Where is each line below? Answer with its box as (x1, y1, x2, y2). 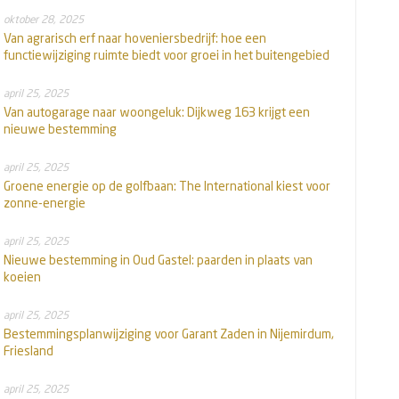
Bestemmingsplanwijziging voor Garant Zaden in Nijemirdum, (4, 326, 334, 342)
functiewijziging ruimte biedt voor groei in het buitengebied (4, 47, 330, 63)
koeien (4, 269, 41, 285)
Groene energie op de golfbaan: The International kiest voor (4, 178, 330, 194)
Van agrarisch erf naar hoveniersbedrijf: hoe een (4, 30, 266, 46)
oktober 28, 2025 (4, 12, 84, 27)
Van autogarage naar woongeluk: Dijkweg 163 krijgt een (4, 104, 310, 120)
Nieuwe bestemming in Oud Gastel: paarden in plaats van (4, 252, 313, 268)
